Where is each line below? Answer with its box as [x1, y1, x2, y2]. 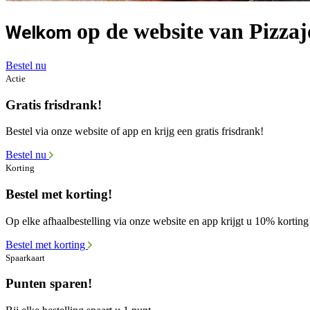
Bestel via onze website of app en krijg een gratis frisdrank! [6, 125, 264, 138]
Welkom [6, 21, 71, 44]
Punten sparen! [6, 276, 92, 291]
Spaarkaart [6, 252, 45, 263]
